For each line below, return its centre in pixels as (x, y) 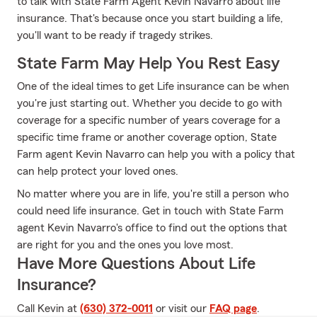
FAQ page (233, 309)
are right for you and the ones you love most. (125, 245)
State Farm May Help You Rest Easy (148, 64)
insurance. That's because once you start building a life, (150, 18)
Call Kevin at (48, 309)
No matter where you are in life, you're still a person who (153, 194)
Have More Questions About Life (136, 264)
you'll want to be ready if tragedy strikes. (115, 35)
